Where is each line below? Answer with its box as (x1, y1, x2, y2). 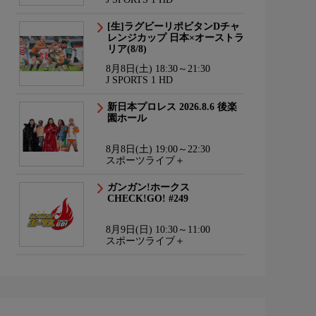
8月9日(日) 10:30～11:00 (106, 224, 210, 235)
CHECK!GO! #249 (107, 193, 188, 204)
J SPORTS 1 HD (106, 75, 173, 85)
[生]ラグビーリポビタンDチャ (107, 21, 240, 32)
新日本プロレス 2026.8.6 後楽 (107, 102, 237, 112)
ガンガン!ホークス (107, 182, 190, 193)
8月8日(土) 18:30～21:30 (106, 63, 210, 74)
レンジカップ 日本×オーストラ (107, 32, 244, 43)
